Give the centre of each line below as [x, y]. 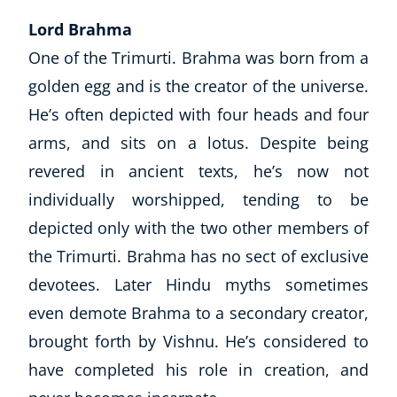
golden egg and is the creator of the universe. [198, 86]
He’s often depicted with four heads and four [198, 115]
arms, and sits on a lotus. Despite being [198, 143]
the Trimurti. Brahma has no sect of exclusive [198, 257]
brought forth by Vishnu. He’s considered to [198, 342]
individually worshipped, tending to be [198, 200]
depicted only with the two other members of [198, 228]
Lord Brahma [80, 30]
